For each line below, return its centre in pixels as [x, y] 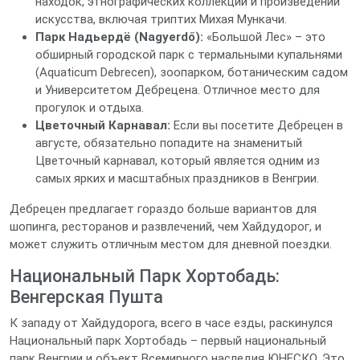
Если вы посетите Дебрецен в [257, 125]
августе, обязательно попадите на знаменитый [169, 143]
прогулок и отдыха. [90, 108]
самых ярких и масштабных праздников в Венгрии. [177, 178]
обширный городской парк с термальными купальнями [189, 55]
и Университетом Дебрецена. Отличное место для [178, 90]
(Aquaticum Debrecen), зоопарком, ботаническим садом [192, 72]
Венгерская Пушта [86, 297]
